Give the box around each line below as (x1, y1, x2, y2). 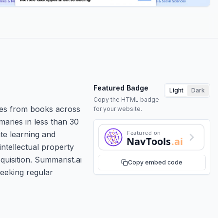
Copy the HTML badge (93, 95, 159, 103)
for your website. (93, 105, 142, 112)
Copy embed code (128, 158, 182, 166)
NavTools (127, 134, 171, 148)
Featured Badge (93, 83, 148, 92)
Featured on (127, 128, 161, 136)
